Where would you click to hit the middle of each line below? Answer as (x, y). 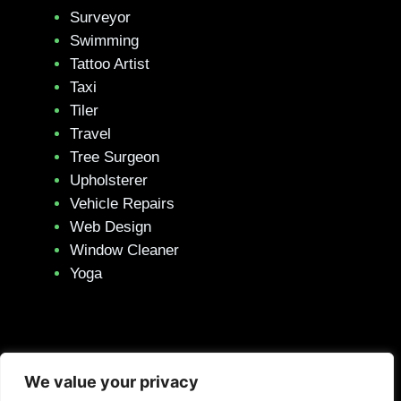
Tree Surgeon (115, 157)
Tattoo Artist (110, 64)
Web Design (111, 227)
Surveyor (100, 17)
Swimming (104, 41)
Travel (90, 134)
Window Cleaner (124, 250)
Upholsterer (109, 180)
